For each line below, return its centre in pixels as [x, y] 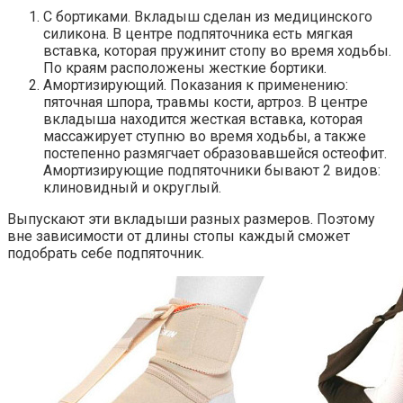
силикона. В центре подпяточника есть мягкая [198, 33]
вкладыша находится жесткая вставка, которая [203, 119]
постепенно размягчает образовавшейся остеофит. [215, 153]
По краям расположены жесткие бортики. [185, 67]
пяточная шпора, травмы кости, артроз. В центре [206, 102]
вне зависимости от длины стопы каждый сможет [179, 236]
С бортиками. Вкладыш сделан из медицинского [208, 16]
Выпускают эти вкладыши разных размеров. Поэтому [191, 219]
